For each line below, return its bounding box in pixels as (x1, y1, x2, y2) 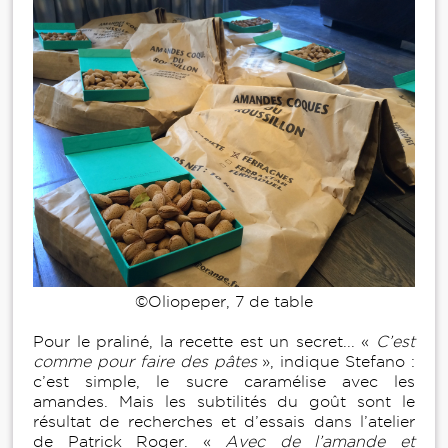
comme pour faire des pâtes (33, 353, 257, 371)
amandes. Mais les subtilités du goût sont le (33, 393, 415, 411)
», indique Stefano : (256, 353, 415, 371)
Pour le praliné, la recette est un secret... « (33, 333, 370, 351)
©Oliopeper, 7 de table (135, 293, 313, 311)
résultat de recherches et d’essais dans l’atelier (33, 413, 415, 431)
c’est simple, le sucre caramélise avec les (33, 373, 415, 391)
